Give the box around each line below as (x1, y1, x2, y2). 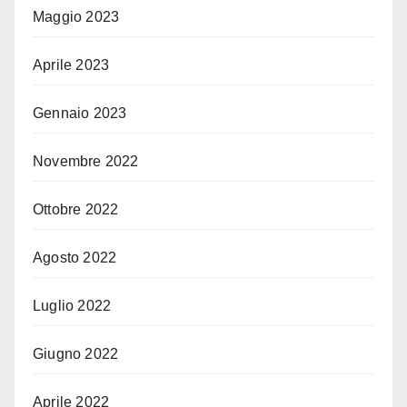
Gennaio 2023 (33, 105, 127, 122)
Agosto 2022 (33, 250, 117, 266)
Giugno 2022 (33, 346, 119, 362)
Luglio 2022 (33, 298, 112, 314)
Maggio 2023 (33, 9, 120, 25)
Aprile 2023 (33, 57, 110, 74)
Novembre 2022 (33, 154, 139, 170)
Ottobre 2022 (33, 202, 119, 218)
